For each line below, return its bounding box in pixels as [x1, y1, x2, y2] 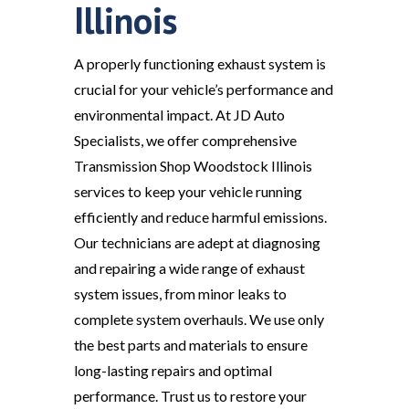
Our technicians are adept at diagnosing [73, 234, 320, 252]
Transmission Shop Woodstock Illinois [73, 157, 312, 175]
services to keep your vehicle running [73, 183, 302, 201]
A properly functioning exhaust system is [73, 55, 326, 73]
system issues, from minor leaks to [73, 285, 287, 303]
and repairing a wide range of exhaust [73, 259, 305, 278]
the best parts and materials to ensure [73, 336, 308, 354]
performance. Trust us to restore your [73, 387, 307, 405]
